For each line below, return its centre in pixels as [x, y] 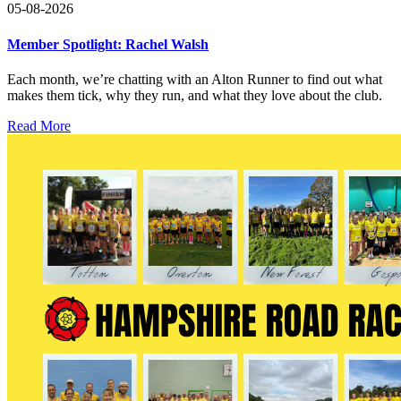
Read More [39, 125]
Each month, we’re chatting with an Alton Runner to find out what [195, 79]
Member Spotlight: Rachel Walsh [108, 44]
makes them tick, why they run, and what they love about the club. [195, 95]
